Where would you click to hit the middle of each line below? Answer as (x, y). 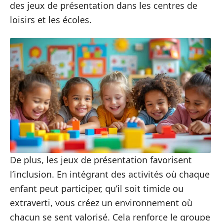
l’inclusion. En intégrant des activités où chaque (110, 174)
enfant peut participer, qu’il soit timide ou (97, 189)
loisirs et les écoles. (51, 19)
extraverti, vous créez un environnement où (101, 203)
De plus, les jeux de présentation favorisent (101, 160)
